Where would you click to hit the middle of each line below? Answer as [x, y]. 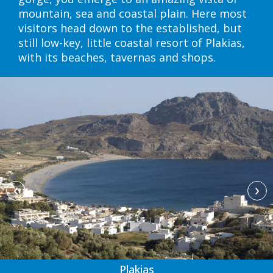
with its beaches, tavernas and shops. [117, 58]
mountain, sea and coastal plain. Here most [133, 14]
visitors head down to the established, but [130, 28]
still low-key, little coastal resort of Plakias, [132, 43]
